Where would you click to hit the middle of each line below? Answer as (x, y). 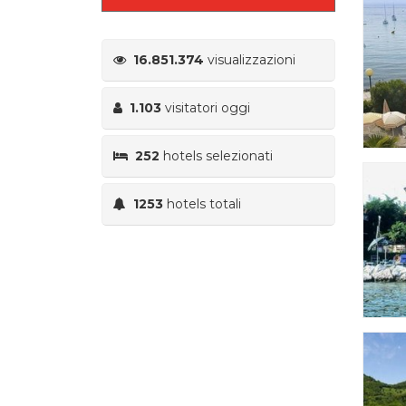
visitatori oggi (206, 107)
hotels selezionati (216, 155)
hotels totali (202, 203)
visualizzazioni (250, 59)
